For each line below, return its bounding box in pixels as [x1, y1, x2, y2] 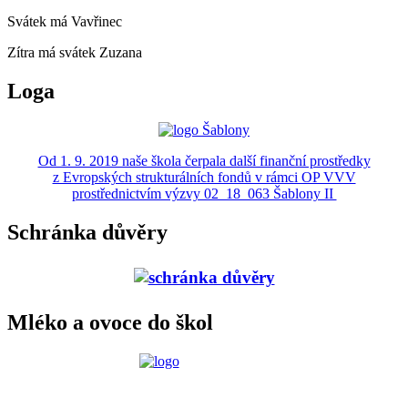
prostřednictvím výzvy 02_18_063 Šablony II [71, 185, 337, 201]
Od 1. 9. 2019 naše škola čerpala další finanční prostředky [37, 152, 371, 168]
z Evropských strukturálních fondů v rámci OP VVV [52, 168, 356, 185]
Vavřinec [71, 14, 122, 30]
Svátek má [7, 14, 71, 30]
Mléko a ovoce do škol [7, 310, 213, 334]
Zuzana [99, 45, 142, 61]
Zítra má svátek [7, 45, 99, 61]
